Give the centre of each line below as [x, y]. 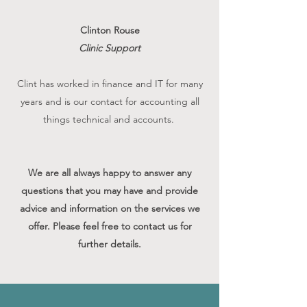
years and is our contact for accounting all [110, 101]
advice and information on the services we [110, 208]
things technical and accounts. [110, 119]
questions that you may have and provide [110, 190]
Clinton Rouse [110, 30]
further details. [110, 244]
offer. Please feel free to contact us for [110, 226]
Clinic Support [110, 48]
